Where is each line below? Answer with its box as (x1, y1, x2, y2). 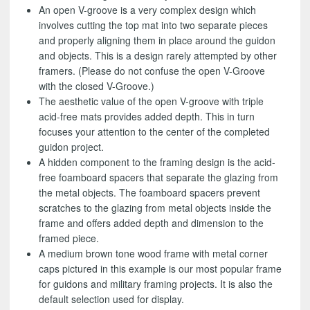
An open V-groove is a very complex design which (39, 3, 257, 17)
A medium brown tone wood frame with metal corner (39, 246, 268, 261)
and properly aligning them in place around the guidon (39, 33, 276, 48)
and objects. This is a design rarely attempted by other (39, 48, 277, 63)
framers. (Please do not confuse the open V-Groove (39, 64, 266, 78)
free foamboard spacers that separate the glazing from (39, 170, 279, 185)
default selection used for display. (39, 292, 185, 307)
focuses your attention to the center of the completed (39, 125, 271, 139)
